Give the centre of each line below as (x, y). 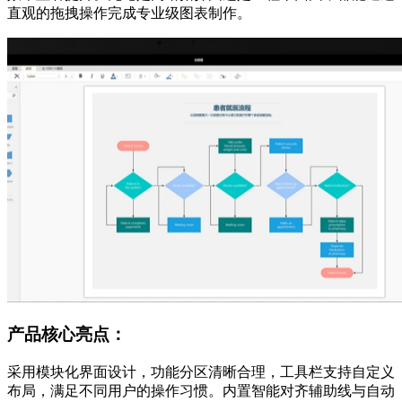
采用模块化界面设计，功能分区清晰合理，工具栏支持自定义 (201, 371)
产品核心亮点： (67, 334)
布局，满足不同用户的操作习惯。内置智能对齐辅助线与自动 (201, 390)
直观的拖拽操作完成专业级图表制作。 (129, 13)
